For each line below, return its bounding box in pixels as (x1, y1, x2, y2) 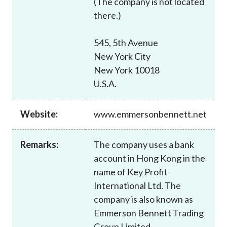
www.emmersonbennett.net (94, 108, 207, 120)
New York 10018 (94, 64, 160, 75)
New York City (94, 50, 150, 62)
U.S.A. (94, 78, 117, 89)
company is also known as (94, 193, 193, 205)
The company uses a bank (94, 138, 194, 150)
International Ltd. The (94, 179, 181, 191)
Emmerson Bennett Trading (94, 207, 204, 218)
